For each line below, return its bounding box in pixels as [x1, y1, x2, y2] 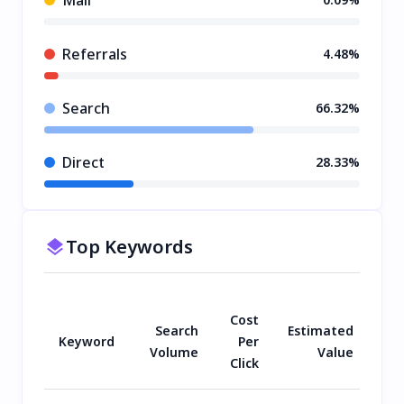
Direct [62, 151, 105, 172]
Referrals [62, 43, 127, 64]
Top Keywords [66, 234, 193, 259]
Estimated [288, 321, 353, 339]
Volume [150, 343, 198, 361]
